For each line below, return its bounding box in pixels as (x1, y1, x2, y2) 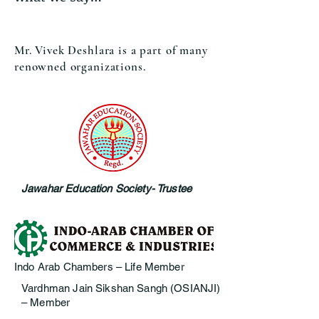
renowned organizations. (14, 58, 146, 74)
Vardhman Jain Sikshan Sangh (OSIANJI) (21, 281, 221, 294)
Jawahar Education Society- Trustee (21, 182, 192, 194)
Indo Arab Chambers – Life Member (14, 260, 184, 273)
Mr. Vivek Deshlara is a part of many (14, 42, 208, 58)
